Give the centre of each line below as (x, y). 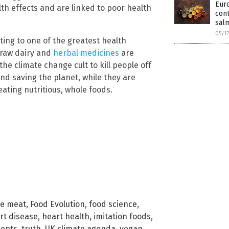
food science (113, 204)
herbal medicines (86, 53)
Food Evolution (58, 204)
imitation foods (122, 216)
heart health (66, 216)
